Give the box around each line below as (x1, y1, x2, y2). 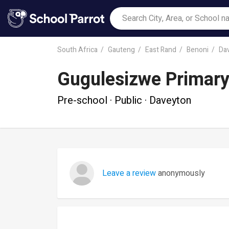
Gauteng (108, 44, 135, 55)
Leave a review (102, 167, 156, 179)
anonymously (156, 167, 205, 179)
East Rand (145, 44, 176, 55)
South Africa (57, 44, 98, 55)
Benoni (187, 44, 209, 55)
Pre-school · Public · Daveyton (57, 93, 191, 108)
